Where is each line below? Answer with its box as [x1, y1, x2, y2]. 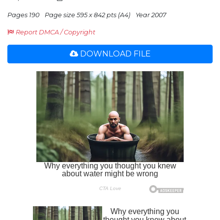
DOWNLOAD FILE [80, 49, 151, 58]
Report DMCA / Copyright [16, 28, 95, 36]
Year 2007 [136, 11, 166, 19]
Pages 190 [7, 11, 39, 19]
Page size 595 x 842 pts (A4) [45, 11, 130, 19]
